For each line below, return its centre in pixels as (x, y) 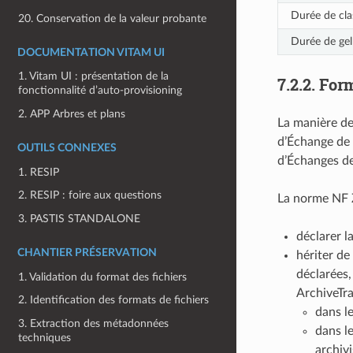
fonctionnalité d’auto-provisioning (100, 91)
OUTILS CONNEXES (67, 148)
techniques (45, 337)
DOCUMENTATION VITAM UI (91, 52)
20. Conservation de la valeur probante (113, 18)
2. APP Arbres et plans (72, 114)
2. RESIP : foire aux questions (90, 195)
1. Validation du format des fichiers (103, 277)
